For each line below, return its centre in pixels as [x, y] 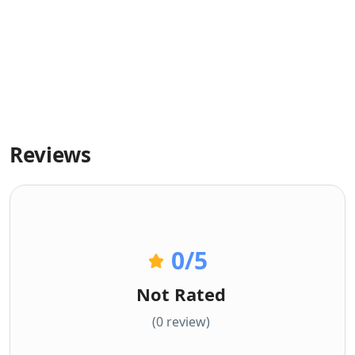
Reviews [50, 154]
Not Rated [181, 294]
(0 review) [181, 321]
